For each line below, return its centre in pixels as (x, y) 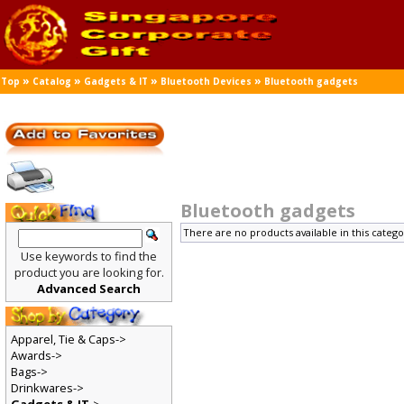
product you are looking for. (89, 273)
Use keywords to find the (89, 257)
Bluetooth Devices (207, 82)
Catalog (52, 82)
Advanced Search (89, 289)
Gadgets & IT (116, 82)
